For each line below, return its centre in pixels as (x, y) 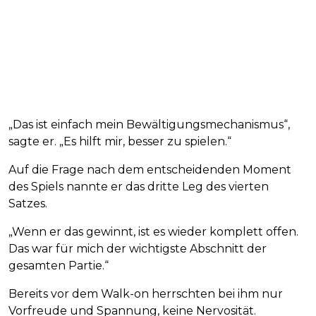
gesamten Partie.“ (59, 265)
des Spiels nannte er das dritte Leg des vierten (139, 186)
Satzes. (28, 203)
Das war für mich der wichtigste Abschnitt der (138, 248)
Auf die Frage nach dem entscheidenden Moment (150, 169)
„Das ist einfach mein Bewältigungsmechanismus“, (149, 124)
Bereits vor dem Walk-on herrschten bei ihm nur (146, 293)
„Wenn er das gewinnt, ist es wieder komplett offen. (153, 231)
